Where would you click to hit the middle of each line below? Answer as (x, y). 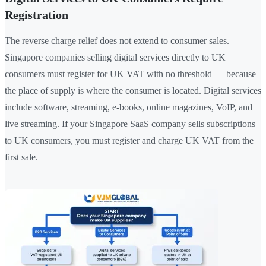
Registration (37, 15)
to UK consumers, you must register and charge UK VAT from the (129, 141)
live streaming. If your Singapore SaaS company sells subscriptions (130, 124)
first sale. (21, 157)
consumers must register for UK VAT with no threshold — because (130, 74)
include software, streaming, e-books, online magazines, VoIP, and (129, 107)
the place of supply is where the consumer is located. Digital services (133, 91)
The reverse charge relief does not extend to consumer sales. (117, 41)
